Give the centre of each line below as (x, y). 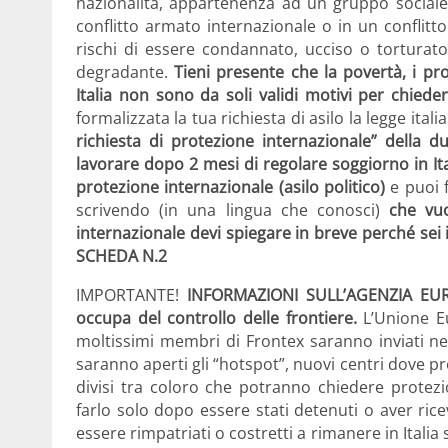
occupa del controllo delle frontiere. (216, 318)
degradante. (125, 72)
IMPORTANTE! (131, 295)
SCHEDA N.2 (121, 256)
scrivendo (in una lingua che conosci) (233, 210)
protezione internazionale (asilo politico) (230, 187)
